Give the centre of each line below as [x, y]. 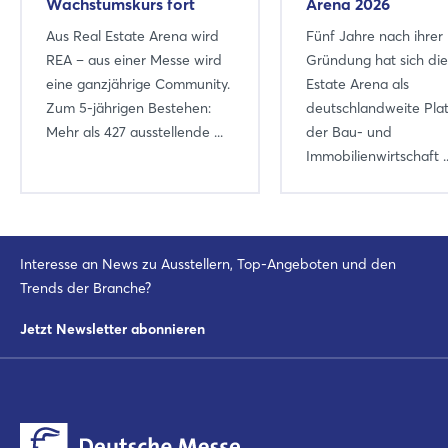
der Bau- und [349, 131]
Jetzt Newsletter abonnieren [112, 328]
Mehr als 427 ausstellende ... [134, 131]
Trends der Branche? [85, 287]
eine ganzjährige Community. [138, 83]
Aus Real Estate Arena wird [132, 35]
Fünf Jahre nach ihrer [374, 35]
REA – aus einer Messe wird [134, 59]
